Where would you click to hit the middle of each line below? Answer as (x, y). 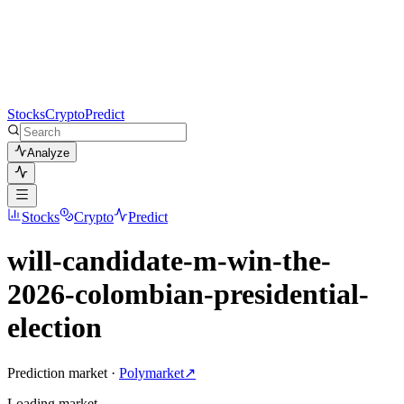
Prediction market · (61, 372)
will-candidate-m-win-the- (169, 261)
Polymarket (151, 372)
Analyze (48, 153)
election (55, 328)
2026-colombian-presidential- (188, 294)
